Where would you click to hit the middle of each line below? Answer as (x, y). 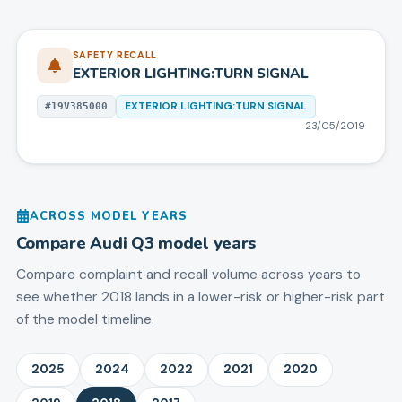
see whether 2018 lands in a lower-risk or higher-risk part (200, 297)
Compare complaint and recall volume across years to (188, 274)
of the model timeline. (85, 319)
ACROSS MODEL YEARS (109, 216)
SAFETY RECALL (114, 54)
